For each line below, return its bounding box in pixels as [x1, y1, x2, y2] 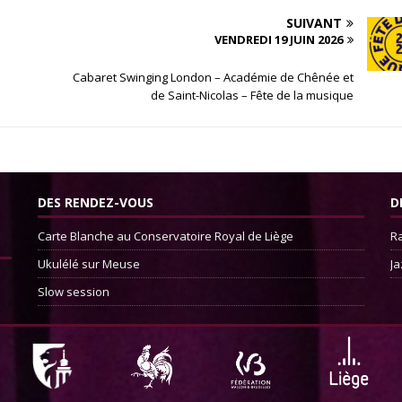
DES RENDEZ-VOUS [37, 194, 153, 212]
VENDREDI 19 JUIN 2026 [214, 31, 343, 48]
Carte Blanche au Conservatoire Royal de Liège [37, 228, 293, 245]
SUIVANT [285, 14, 342, 32]
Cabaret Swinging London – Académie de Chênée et [72, 69, 354, 86]
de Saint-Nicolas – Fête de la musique [150, 87, 354, 104]
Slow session [37, 284, 109, 301]
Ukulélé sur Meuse [37, 256, 140, 273]
